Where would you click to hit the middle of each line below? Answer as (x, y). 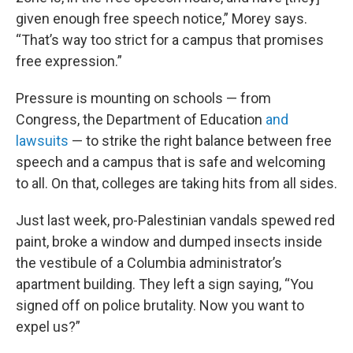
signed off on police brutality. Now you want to (160, 305)
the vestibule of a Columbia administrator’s (149, 263)
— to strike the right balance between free (200, 141)
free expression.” (69, 61)
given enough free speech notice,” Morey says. (162, 19)
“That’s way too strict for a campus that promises (170, 40)
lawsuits (42, 141)
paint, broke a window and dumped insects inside (169, 242)
